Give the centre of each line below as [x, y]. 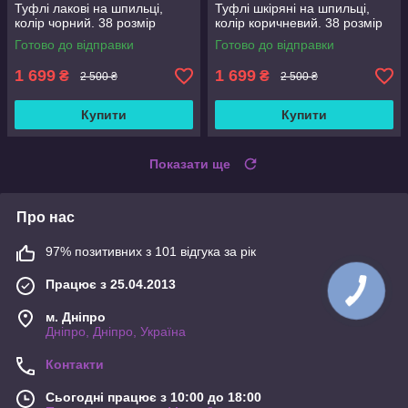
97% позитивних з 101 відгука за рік [151, 252]
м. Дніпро [76, 317]
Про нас [46, 218]
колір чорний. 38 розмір [85, 23]
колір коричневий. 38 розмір [299, 23]
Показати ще [190, 164]
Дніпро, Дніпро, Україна [116, 332]
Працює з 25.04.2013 [111, 285]
